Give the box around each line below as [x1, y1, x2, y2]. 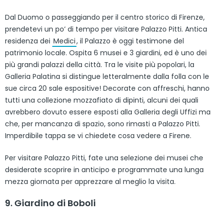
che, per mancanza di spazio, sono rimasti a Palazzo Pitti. [5, 118, 200, 129]
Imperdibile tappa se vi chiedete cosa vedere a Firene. [5, 130, 191, 141]
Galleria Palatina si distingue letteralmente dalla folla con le [5, 71, 209, 81]
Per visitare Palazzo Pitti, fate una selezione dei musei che [5, 152, 203, 163]
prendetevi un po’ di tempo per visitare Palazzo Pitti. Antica [5, 24, 207, 34]
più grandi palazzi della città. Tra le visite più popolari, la [5, 59, 194, 70]
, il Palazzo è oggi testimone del [76, 36, 184, 46]
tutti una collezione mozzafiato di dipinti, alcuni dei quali [5, 95, 198, 105]
